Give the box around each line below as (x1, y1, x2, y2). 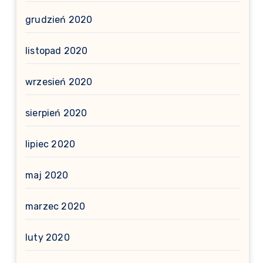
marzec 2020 (25, 201, 86, 212)
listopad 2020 (25, 45, 88, 56)
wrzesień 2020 (25, 76, 93, 87)
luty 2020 (25, 232, 70, 243)
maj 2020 (25, 170, 69, 181)
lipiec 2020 (25, 139, 76, 150)
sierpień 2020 (25, 107, 87, 119)
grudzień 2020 (25, 14, 93, 25)
